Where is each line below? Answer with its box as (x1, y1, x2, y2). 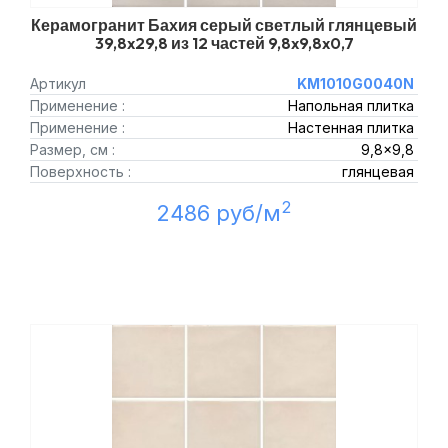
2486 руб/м (156, 200, 281, 226)
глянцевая (341, 163, 414, 180)
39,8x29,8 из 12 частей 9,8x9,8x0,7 (94, 33, 354, 53)
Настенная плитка (287, 119, 414, 136)
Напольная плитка (287, 97, 414, 114)
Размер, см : (30, 141, 115, 158)
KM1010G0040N (296, 75, 414, 92)
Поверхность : (30, 163, 131, 180)
